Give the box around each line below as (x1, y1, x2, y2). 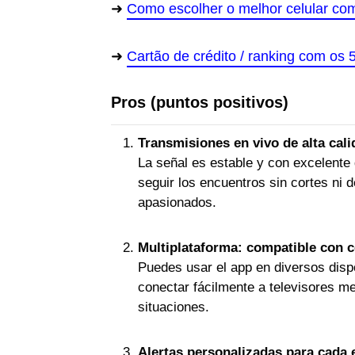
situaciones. (138, 300, 209, 315)
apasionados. (138, 195, 216, 210)
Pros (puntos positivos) (111, 94, 288, 111)
